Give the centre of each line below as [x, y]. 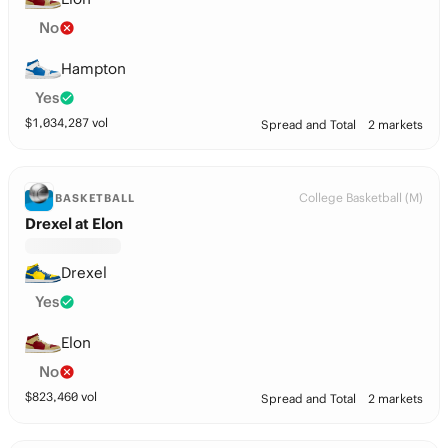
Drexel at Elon [74, 223]
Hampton [93, 68]
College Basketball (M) [361, 197]
